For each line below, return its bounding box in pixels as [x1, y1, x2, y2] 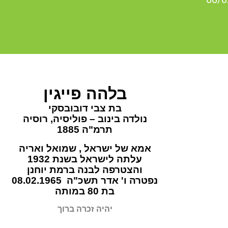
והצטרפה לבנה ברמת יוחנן [27, 164, 143, 175]
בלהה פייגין [43, 84, 127, 103]
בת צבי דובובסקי [48, 103, 122, 113]
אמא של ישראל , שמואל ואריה [18, 143, 151, 154]
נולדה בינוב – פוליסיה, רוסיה [22, 113, 147, 124]
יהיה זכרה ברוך [57, 204, 112, 214]
